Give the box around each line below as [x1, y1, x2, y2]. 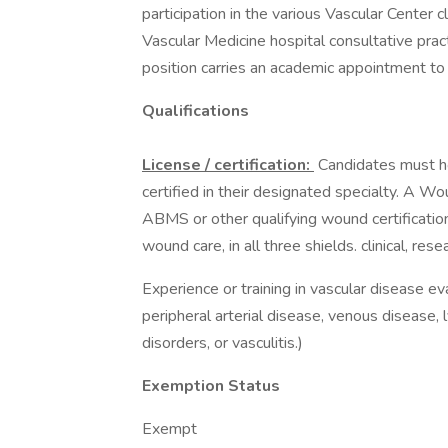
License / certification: [142, 154, 314, 176]
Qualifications [142, 100, 249, 122]
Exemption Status [142, 375, 280, 397]
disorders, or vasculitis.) [142, 332, 307, 354]
